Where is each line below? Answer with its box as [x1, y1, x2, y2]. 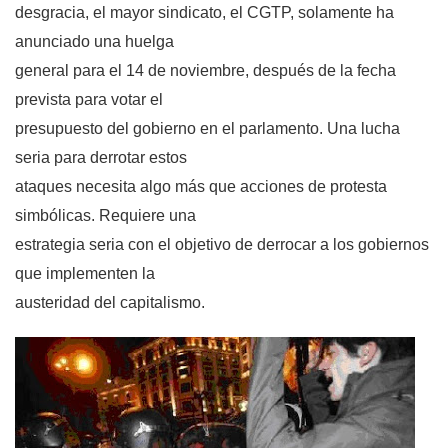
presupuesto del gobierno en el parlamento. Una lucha [15, 120, 400, 138]
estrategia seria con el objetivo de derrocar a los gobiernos [15, 236, 429, 254]
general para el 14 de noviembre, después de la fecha [15, 62, 396, 80]
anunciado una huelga [15, 33, 174, 51]
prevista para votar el [15, 91, 163, 109]
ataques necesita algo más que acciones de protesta [15, 178, 387, 196]
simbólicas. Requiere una [15, 207, 196, 225]
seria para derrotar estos [15, 149, 187, 167]
